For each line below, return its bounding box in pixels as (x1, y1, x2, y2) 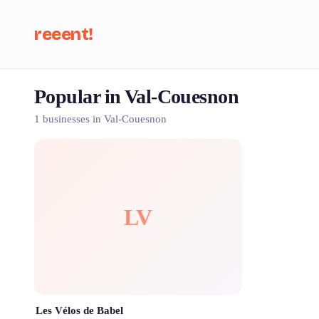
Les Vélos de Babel (36, 305, 123, 316)
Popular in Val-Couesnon (34, 85, 239, 108)
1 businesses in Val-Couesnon (34, 113, 167, 125)
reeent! (34, 24, 93, 44)
